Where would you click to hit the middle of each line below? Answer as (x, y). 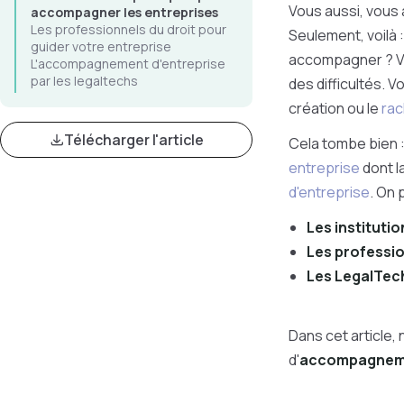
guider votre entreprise (101, 46)
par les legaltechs (84, 81)
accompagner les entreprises (124, 12)
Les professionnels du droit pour (129, 29)
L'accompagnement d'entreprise (128, 64)
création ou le (335, 108)
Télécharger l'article (133, 140)
